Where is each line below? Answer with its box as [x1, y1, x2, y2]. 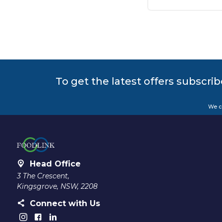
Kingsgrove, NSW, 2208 [16, 182, 98, 191]
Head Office [29, 159, 81, 169]
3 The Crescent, [16, 171, 69, 181]
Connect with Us [29, 199, 100, 209]
